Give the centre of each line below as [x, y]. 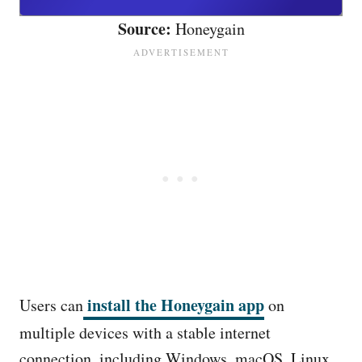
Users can [51, 305]
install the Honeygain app [174, 305]
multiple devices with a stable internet [145, 333]
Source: [144, 29]
